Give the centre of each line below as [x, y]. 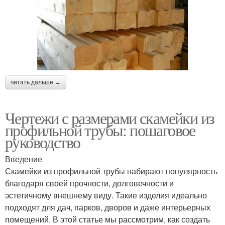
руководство [43, 142]
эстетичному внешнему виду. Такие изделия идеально [106, 195]
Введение [24, 159]
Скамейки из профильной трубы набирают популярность [111, 171]
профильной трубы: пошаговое [100, 130]
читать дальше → [36, 82]
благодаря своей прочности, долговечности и [89, 183]
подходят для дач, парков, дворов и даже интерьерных [108, 207]
